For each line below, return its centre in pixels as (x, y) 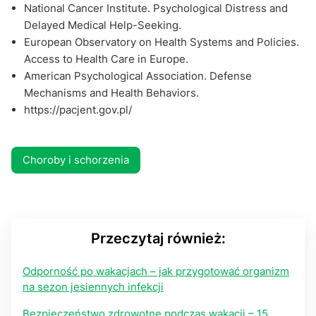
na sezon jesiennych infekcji (93, 286)
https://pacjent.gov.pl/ (78, 109)
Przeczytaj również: (158, 238)
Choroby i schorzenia (76, 159)
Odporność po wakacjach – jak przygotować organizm (156, 271)
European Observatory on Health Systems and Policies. (162, 42)
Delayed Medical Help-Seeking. (103, 25)
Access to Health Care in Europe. (106, 59)
